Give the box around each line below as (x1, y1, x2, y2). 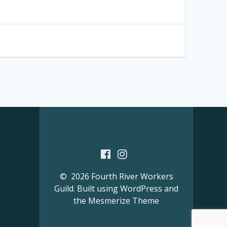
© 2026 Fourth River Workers (59, 171, 173, 182)
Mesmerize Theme (88, 195, 160, 206)
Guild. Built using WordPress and (54, 183, 179, 194)
